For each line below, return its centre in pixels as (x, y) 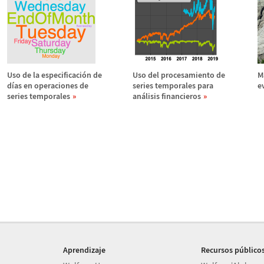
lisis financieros (173, 96)
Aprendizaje (85, 250)
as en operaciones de (51, 85)
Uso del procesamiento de (179, 75)
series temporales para (173, 85)
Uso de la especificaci (44, 75)
